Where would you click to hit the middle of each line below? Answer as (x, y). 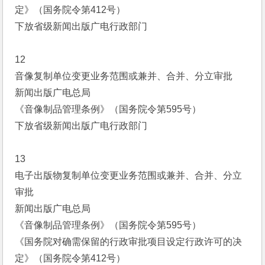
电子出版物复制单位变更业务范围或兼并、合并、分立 (129, 175)
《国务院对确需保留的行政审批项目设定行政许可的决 (129, 242)
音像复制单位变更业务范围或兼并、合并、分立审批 (124, 76)
